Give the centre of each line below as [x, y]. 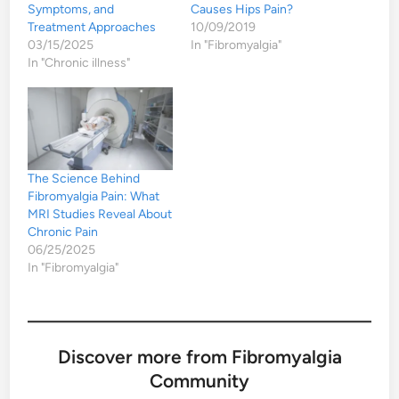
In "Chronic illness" [79, 62]
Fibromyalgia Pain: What [94, 196]
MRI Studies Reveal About [100, 214]
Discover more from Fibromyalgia [199, 356]
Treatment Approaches [92, 27]
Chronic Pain [63, 232]
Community [199, 380]
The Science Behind [84, 178]
